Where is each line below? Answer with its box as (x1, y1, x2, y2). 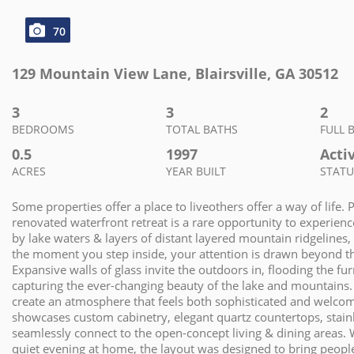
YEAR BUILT (165, 164, 226, 179)
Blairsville (195, 64, 267, 83)
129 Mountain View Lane (12, 64, 187, 83)
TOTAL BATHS (165, 122, 238, 137)
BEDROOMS (12, 122, 74, 137)
